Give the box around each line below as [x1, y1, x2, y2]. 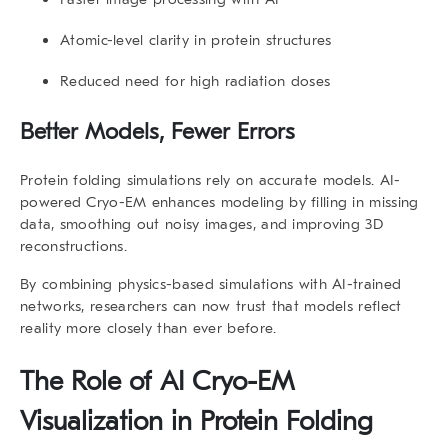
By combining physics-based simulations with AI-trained [20, 274, 402, 293]
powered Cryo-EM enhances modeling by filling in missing [20, 192, 419, 211]
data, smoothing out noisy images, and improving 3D [20, 214, 383, 233]
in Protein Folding [163, 405, 373, 437]
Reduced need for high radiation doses [60, 71, 331, 90]
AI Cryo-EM [160, 365, 294, 397]
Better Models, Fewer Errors [20, 117, 295, 145]
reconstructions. [20, 236, 127, 255]
